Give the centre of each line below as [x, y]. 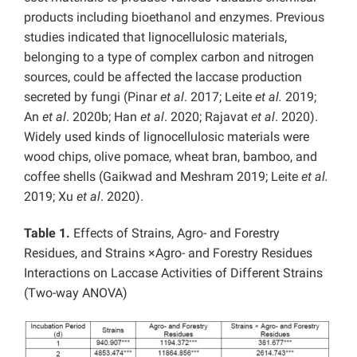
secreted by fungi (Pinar [92, 97]
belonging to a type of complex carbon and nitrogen [169, 57]
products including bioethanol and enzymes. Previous [174, 18]
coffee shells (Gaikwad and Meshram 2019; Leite [163, 177]
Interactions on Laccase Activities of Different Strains [173, 273]
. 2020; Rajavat [208, 117]
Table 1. [49, 233]
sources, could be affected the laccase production [163, 77]
